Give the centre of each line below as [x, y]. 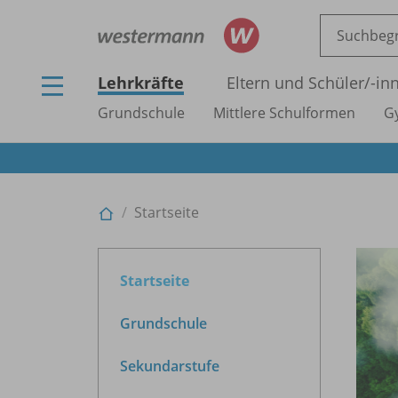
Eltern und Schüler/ [298, 83]
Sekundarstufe [170, 366]
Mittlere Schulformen [284, 113]
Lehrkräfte [141, 83]
